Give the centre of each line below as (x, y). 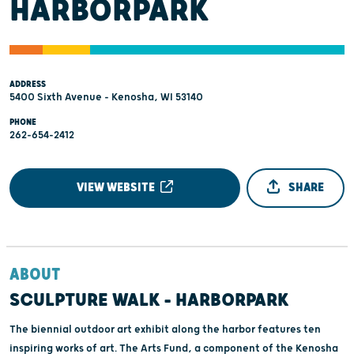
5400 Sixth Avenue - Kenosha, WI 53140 (106, 97)
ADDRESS (28, 84)
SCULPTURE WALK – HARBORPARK (149, 301)
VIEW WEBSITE (117, 187)
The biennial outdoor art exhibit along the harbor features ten (165, 330)
